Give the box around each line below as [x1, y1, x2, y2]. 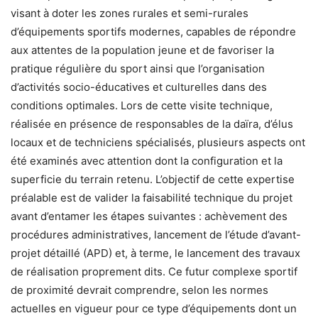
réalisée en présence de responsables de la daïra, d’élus [11, 116, 293, 131]
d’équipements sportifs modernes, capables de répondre [11, 24, 296, 38]
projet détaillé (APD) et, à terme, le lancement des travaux [11, 246, 300, 260]
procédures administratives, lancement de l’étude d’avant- [11, 227, 301, 241]
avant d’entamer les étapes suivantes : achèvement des [11, 209, 287, 223]
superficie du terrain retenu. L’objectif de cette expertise [11, 172, 295, 186]
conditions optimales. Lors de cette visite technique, [11, 98, 273, 112]
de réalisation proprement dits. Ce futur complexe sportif [11, 264, 297, 278]
